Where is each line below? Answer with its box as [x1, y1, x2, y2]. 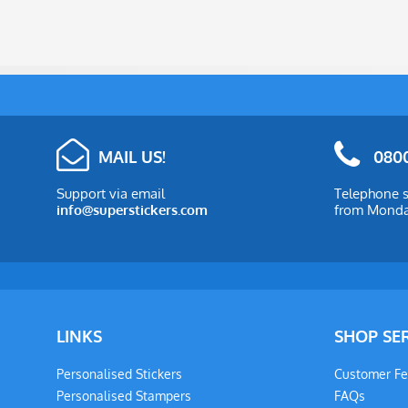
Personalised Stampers [56, 388, 191, 403]
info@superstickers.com [56, 201, 208, 219]
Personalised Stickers [56, 366, 182, 382]
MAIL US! [98, 146, 166, 167]
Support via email [56, 185, 165, 202]
